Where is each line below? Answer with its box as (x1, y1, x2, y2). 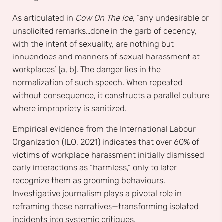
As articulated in (12, 12, 75, 23)
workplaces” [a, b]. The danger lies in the (12, 64, 161, 74)
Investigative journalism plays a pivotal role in (12, 188, 182, 199)
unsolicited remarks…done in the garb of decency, (12, 25, 197, 36)
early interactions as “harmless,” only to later (12, 163, 177, 173)
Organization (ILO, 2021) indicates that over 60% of (12, 137, 199, 147)
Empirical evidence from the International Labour (12, 124, 196, 134)
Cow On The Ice (75, 12, 133, 23)
